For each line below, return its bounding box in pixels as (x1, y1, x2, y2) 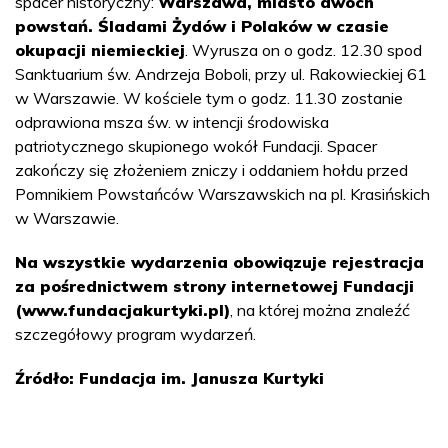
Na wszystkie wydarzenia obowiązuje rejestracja (15, 252, 424, 273)
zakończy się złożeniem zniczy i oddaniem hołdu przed (15, 160, 408, 181)
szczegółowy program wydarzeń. (15, 324, 256, 345)
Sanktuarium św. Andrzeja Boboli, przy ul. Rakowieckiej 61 (15, 64, 427, 85)
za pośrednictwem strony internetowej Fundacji (15, 276, 414, 297)
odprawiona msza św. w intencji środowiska (15, 112, 329, 133)
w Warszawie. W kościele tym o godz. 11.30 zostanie (15, 88, 403, 109)
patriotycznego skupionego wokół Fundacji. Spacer (15, 136, 377, 157)
